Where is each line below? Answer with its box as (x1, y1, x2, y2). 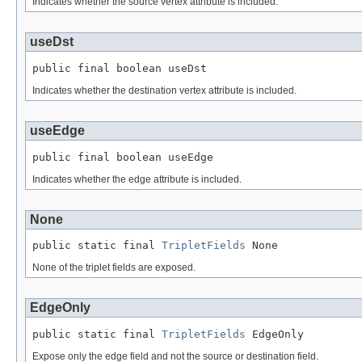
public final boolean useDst (32, 61, 207, 74)
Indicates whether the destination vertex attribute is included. (32, 84, 297, 96)
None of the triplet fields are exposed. (32, 262, 196, 274)
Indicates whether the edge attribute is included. (32, 173, 242, 185)
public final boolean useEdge (32, 150, 213, 163)
